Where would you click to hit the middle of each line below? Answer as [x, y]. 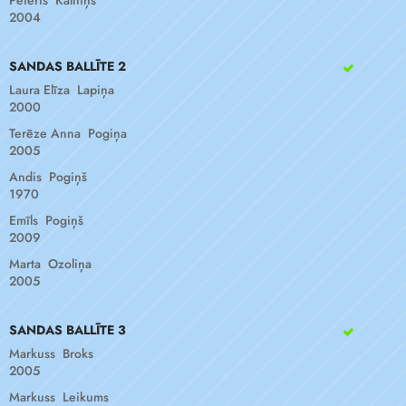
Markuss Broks [51, 353]
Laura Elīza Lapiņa [62, 90]
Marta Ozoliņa [50, 264]
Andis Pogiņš [48, 177]
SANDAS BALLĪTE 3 [68, 330]
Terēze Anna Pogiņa [68, 133]
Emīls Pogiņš [46, 220]
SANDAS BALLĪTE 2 [68, 66]
